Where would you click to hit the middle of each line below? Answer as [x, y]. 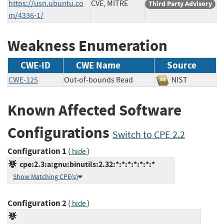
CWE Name [98, 65]
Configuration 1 [37, 151]
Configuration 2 [37, 203]
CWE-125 [23, 80]
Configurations [60, 133]
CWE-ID [35, 65]
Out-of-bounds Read [98, 80]
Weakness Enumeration [87, 45]
